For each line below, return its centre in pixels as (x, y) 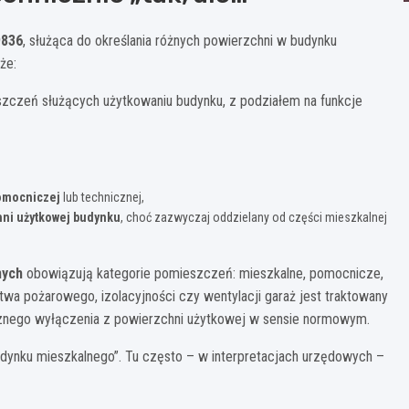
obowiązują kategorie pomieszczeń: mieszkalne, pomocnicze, (203, 273)
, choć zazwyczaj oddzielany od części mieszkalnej (254, 217)
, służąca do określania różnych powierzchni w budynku (180, 40)
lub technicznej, (102, 197)
